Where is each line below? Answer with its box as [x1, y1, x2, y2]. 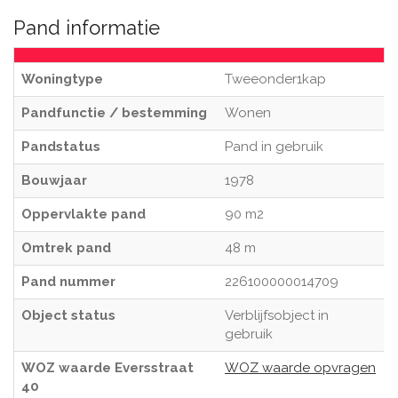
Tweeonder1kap [225, 71, 326, 87]
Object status [21, 307, 115, 323]
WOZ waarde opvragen [225, 360, 376, 376]
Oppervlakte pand [21, 206, 146, 222]
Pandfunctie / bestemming [21, 105, 207, 121]
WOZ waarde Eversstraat [21, 360, 194, 376]
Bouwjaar [21, 172, 87, 188]
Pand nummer [21, 274, 115, 290]
